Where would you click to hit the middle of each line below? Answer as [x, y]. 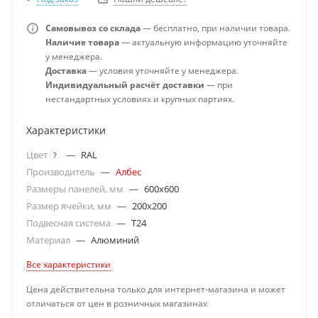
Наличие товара [82, 42]
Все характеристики [68, 264]
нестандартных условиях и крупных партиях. [140, 99]
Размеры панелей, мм [76, 188]
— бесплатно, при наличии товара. [215, 28]
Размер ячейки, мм [70, 205]
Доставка [66, 70]
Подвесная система [70, 223]
